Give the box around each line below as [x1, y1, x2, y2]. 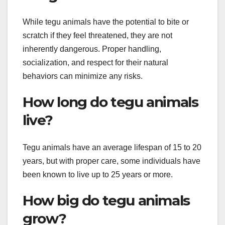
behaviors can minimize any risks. [23, 72, 143, 81]
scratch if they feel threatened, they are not [23, 31, 172, 40]
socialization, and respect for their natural [23, 58, 168, 67]
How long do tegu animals [23, 93, 198, 111]
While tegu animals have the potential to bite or [23, 18, 189, 27]
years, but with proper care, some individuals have [23, 156, 200, 165]
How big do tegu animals [23, 191, 190, 209]
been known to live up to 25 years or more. [23, 170, 173, 179]
